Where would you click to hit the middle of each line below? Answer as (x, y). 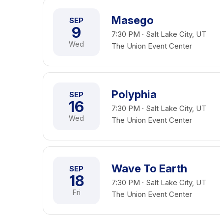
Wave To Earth (149, 168)
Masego (133, 20)
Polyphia (134, 94)
